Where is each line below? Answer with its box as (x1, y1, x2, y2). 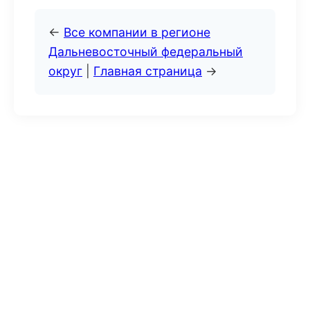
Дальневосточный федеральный (48, 44, 243, 59)
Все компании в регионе (64, 25, 210, 39)
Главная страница (93, 64, 202, 78)
